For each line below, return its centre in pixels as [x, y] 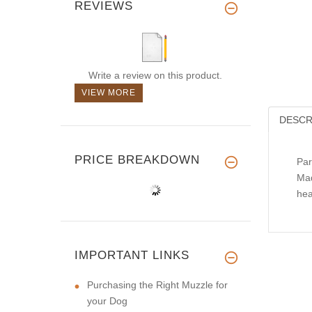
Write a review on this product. [155, 75]
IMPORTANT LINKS [132, 255]
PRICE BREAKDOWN [137, 159]
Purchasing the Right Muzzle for [157, 284]
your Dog [107, 301]
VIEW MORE [109, 92]
